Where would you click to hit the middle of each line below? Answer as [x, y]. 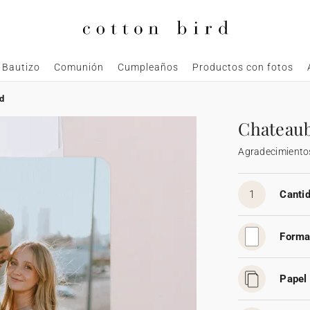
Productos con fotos [243, 67]
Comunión [79, 67]
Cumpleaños [148, 67]
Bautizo [21, 67]
